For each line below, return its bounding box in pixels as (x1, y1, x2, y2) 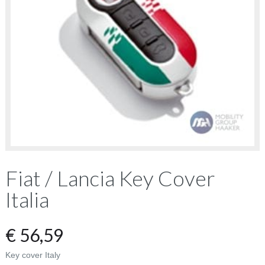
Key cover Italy (5, 250, 60, 260)
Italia (5, 186, 49, 213)
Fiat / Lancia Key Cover (5, 165, 215, 192)
